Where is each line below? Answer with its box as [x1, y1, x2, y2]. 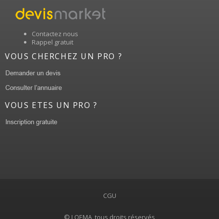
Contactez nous [32, 29, 78, 38]
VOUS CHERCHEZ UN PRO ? [5, 50, 123, 62]
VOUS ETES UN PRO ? [5, 99, 98, 110]
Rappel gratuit [32, 37, 73, 46]
